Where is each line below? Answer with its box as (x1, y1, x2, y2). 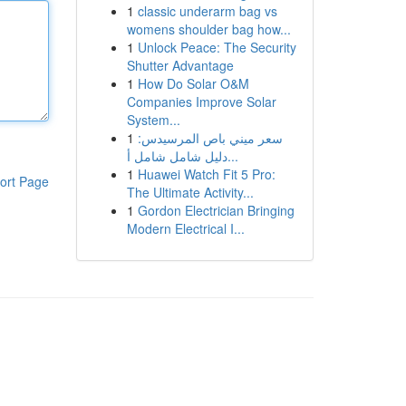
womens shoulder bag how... (126, 20, 291, 38)
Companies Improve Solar (126, 92, 276, 111)
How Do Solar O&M (137, 74, 249, 92)
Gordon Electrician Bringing (137, 201, 295, 219)
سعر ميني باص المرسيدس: (137, 129, 283, 147)
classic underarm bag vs (137, 2, 277, 20)
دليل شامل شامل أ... (227, 147, 238, 165)
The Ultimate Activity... (126, 183, 254, 201)
